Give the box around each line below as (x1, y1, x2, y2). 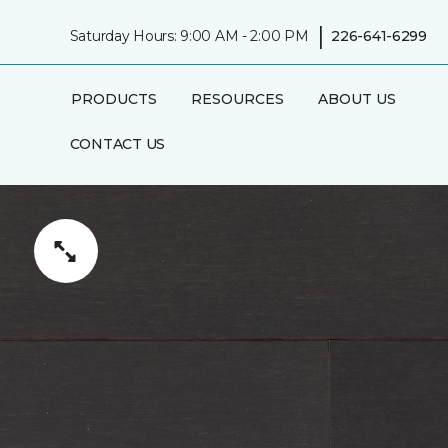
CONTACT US (69, 135, 165, 153)
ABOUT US (317, 90, 396, 108)
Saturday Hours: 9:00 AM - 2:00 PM (69, 26, 309, 45)
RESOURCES (190, 90, 284, 108)
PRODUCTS (70, 90, 157, 108)
